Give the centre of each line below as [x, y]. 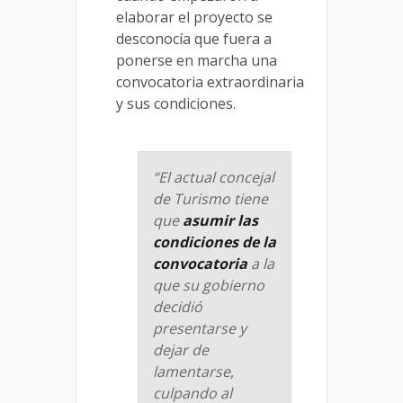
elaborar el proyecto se [194, 17]
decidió [178, 306]
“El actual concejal [214, 177]
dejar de [181, 349]
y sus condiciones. [176, 103]
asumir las [220, 220]
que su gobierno [209, 285]
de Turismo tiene [210, 198]
